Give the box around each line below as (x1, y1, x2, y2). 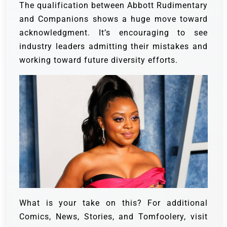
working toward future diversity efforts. (19, 55, 178, 65)
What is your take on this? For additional (19, 198, 208, 208)
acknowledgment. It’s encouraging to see (19, 27, 208, 37)
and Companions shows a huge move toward (19, 14, 208, 24)
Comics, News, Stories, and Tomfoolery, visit (19, 212, 208, 222)
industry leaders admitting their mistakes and (19, 41, 208, 51)
